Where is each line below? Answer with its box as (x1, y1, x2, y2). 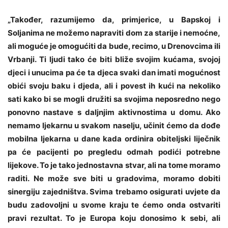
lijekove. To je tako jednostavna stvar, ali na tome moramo (8, 160, 220, 170)
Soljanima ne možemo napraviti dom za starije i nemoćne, (8, 28, 220, 38)
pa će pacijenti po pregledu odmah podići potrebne (8, 147, 220, 157)
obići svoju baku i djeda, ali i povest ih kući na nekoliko (8, 81, 220, 91)
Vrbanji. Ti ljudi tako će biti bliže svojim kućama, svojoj (8, 54, 220, 65)
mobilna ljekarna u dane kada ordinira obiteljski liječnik (8, 134, 220, 144)
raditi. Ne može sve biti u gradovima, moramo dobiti (8, 174, 220, 184)
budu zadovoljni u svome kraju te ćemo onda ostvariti (8, 200, 220, 210)
